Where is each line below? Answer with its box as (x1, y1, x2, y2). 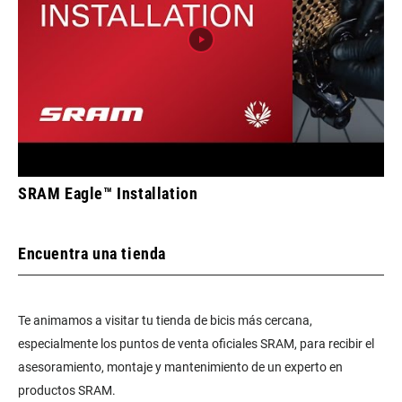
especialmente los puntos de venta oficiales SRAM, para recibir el (18, 336, 374, 351)
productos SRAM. (18, 383, 116, 398)
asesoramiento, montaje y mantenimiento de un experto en (18, 360, 343, 374)
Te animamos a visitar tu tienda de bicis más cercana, (18, 313, 312, 328)
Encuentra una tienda (18, 244, 166, 263)
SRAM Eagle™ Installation (18, 184, 198, 203)
